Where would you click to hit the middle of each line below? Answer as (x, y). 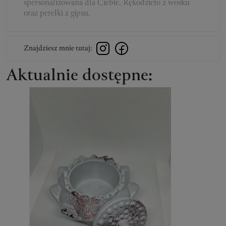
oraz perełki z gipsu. (57, 14)
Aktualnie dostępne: (79, 76)
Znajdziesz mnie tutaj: (58, 49)
